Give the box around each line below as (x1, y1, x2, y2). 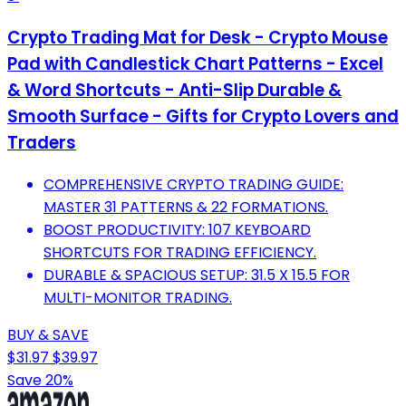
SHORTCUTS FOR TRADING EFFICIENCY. (43, 241, 316, 263)
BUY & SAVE (7, 324, 89, 345)
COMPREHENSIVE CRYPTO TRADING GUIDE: (43, 173, 343, 195)
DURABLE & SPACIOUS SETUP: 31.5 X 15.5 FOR (43, 264, 350, 285)
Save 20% (7, 369, 73, 391)
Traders (7, 130, 76, 155)
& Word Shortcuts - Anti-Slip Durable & (7, 77, 342, 102)
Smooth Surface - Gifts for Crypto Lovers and (7, 103, 399, 129)
